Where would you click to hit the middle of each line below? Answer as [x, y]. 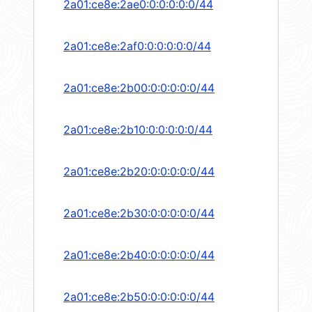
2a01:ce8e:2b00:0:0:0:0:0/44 [139, 88]
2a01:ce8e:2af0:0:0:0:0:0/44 [137, 46]
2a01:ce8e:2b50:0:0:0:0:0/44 [139, 297]
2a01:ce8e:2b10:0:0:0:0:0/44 [138, 130]
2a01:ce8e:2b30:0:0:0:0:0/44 [139, 213]
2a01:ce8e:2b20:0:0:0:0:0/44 [139, 172]
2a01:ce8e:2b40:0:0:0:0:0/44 [139, 255]
